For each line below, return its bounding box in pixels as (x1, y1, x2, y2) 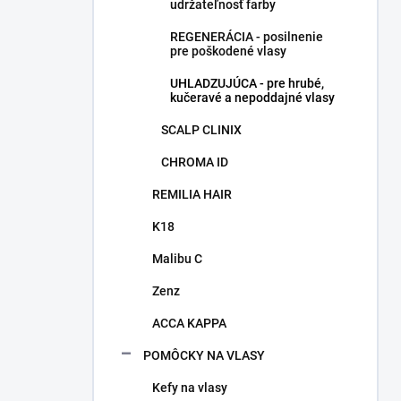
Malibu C (152, 252, 202, 266)
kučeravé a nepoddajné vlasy (170, 90, 335, 105)
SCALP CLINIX (161, 123, 242, 137)
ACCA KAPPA (152, 316, 226, 330)
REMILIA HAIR (152, 187, 232, 201)
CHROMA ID (161, 155, 228, 169)
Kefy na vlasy (152, 380, 227, 395)
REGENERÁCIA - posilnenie (170, 30, 323, 44)
